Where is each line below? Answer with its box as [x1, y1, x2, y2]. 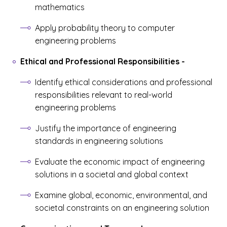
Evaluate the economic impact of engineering [35, 157, 205, 167]
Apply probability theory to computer [35, 23, 175, 33]
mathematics [35, 2, 85, 12]
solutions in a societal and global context [35, 169, 188, 179]
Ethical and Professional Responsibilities [20, 56, 179, 66]
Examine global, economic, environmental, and [35, 190, 207, 200]
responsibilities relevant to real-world [35, 90, 172, 100]
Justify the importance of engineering [35, 123, 176, 133]
